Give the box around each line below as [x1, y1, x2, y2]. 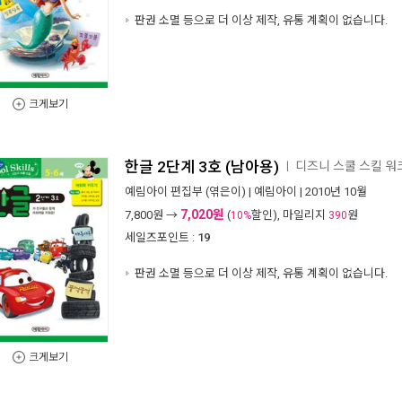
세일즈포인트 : [125, 231, 195, 244]
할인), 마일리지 [251, 208, 328, 222]
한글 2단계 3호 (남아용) [125, 158, 279, 176]
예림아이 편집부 [125, 185, 203, 198]
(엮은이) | [203, 185, 254, 198]
